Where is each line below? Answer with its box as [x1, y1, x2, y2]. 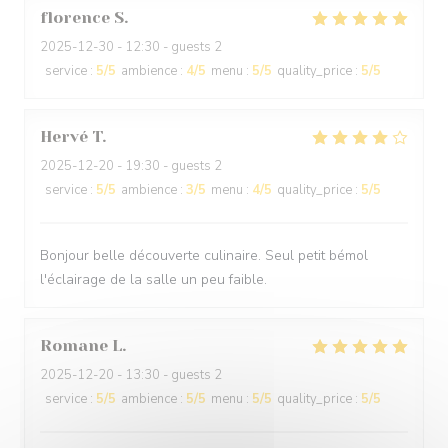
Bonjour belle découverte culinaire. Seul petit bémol [40, 246, 368, 265]
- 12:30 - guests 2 [114, 38, 222, 56]
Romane [40, 336, 108, 355]
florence [40, 8, 110, 27]
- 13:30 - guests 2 [114, 366, 222, 384]
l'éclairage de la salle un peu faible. [40, 270, 267, 289]
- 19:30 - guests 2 [114, 157, 222, 175]
